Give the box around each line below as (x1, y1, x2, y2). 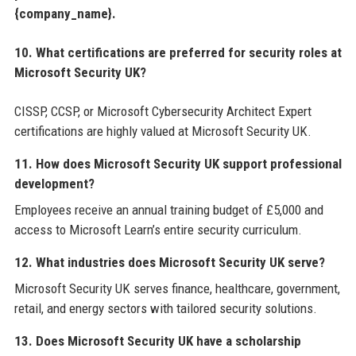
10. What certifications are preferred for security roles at (14, 44, 342, 60)
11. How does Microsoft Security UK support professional (14, 155, 342, 172)
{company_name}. (14, 5, 116, 21)
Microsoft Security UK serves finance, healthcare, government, (14, 280, 340, 296)
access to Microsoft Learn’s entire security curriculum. (14, 221, 302, 238)
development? (14, 175, 95, 192)
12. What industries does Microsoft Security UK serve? (14, 253, 325, 270)
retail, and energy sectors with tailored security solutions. (14, 300, 317, 316)
